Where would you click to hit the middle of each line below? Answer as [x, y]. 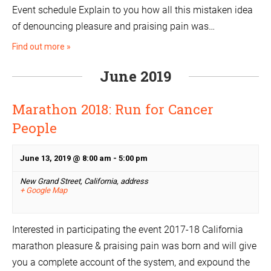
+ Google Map [44, 191]
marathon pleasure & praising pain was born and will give [134, 246]
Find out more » [41, 47]
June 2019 [135, 77]
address [134, 181]
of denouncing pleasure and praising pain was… [113, 27]
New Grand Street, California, [70, 181]
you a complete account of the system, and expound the [131, 263]
